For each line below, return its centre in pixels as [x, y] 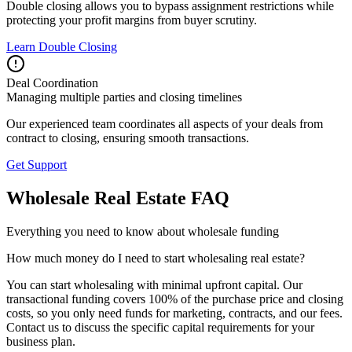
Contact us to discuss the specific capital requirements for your [160, 327]
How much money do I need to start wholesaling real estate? [156, 258]
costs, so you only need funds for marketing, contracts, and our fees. [174, 313]
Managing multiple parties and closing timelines [124, 97]
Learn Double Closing [62, 47]
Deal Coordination [52, 83]
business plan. [41, 341]
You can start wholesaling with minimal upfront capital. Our [154, 284]
